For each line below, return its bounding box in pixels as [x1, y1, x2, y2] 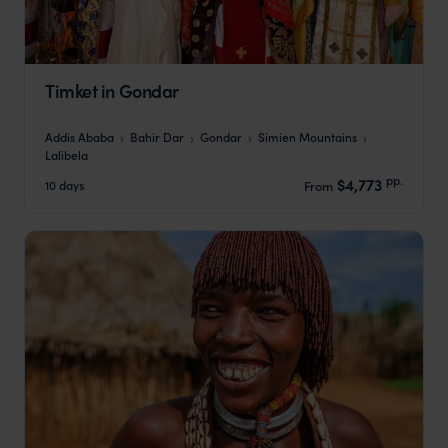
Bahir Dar [130, 128, 184, 146]
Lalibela [45, 146, 88, 164]
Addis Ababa [45, 128, 114, 146]
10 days [45, 175, 84, 193]
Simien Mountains [258, 128, 357, 146]
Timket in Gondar [45, 77, 179, 103]
